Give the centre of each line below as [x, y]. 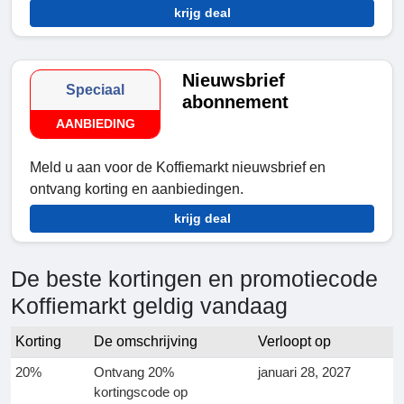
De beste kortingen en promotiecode [194, 279]
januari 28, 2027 [304, 372]
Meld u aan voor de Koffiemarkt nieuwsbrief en [178, 168]
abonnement [236, 102]
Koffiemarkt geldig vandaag [149, 306]
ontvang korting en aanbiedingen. [137, 189]
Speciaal [96, 90]
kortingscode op [141, 392]
